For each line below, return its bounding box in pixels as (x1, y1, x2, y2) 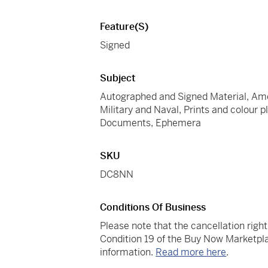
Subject (100, 72, 136, 85)
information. (100, 246, 156, 259)
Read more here (156, 246, 227, 259)
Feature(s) (100, 20, 149, 33)
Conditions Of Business (100, 201, 206, 214)
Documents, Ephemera (100, 117, 202, 130)
